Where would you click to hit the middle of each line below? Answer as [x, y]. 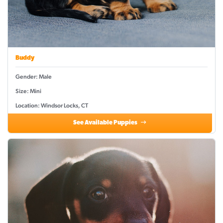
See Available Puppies [106, 123]
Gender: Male [34, 77]
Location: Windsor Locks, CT [52, 106]
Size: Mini [28, 91]
